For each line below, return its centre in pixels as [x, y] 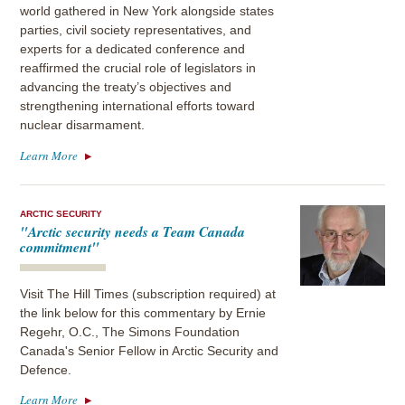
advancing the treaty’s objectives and [126, 88]
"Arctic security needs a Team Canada [133, 232]
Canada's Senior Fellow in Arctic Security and [150, 351]
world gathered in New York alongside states [147, 12]
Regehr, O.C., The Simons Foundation [130, 332]
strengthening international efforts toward [138, 107]
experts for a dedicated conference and [133, 50]
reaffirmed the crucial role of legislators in [138, 69]
